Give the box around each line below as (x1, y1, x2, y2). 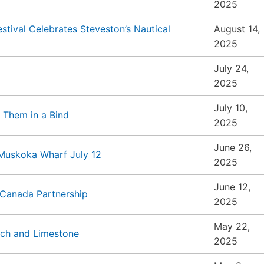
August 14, (214, 23, 260, 35)
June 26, (214, 141, 252, 153)
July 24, (214, 62, 249, 74)
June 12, (214, 181, 250, 193)
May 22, (214, 220, 250, 232)
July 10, (214, 102, 247, 114)
